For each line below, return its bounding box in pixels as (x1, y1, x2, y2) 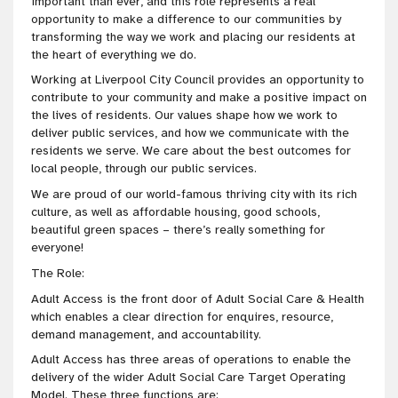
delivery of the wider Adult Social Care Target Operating (31, 370, 346, 386)
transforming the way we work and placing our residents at (31, 28, 355, 44)
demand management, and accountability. (31, 326, 261, 342)
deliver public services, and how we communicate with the (31, 125, 349, 141)
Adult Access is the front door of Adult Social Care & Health (31, 291, 364, 306)
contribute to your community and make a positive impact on (31, 90, 367, 106)
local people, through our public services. (31, 161, 257, 177)
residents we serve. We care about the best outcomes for (31, 143, 351, 159)
